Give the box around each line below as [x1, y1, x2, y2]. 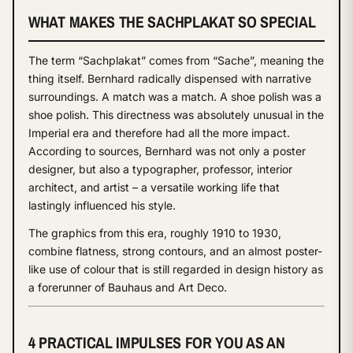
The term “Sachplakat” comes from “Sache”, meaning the [28, 53, 324, 67]
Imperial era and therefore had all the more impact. [28, 125, 290, 139]
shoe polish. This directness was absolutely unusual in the [28, 107, 324, 121]
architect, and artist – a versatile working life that [28, 180, 280, 194]
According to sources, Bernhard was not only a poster [28, 143, 306, 158]
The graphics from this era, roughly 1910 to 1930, [28, 225, 281, 240]
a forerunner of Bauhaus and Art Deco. [28, 280, 227, 294]
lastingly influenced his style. [28, 198, 176, 212]
